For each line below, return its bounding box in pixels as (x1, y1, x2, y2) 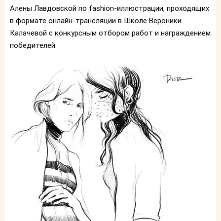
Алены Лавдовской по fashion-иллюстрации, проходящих (10, 4, 209, 13)
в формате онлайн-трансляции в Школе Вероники (10, 16, 182, 26)
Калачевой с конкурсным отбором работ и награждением (10, 29, 211, 38)
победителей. (10, 41, 57, 50)
